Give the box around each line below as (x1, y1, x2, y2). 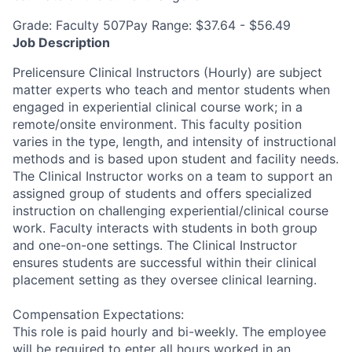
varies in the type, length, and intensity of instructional (13, 133, 336, 149)
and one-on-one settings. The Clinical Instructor (13, 236, 297, 253)
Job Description (13, 34, 110, 50)
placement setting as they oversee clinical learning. (13, 271, 317, 288)
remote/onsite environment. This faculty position (13, 115, 302, 132)
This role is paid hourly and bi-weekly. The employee (13, 323, 326, 339)
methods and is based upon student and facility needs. (13, 150, 339, 167)
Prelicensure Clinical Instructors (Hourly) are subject (13, 64, 322, 80)
